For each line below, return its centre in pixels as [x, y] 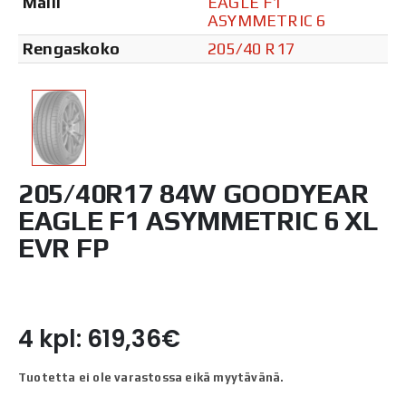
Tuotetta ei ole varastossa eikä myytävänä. [151, 378]
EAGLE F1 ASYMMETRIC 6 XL [198, 221]
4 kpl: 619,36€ [99, 339]
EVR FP [64, 248]
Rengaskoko [71, 48]
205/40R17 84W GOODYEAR [193, 194]
